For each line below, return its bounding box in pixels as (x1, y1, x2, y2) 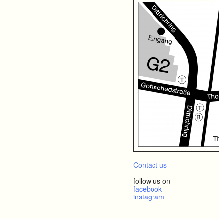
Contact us (133, 159, 167, 170)
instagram (133, 191, 164, 201)
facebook (133, 183, 162, 194)
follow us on (133, 175, 170, 186)
